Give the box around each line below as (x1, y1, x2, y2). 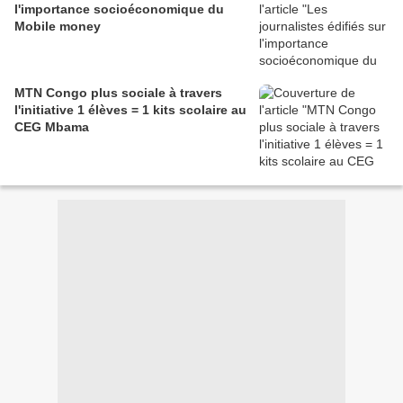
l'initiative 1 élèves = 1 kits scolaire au (14, 103, 246, 118)
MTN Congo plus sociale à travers (14, 85, 222, 101)
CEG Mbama (14, 120, 89, 135)
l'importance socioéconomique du (14, 2, 224, 17)
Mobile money (14, 19, 101, 34)
